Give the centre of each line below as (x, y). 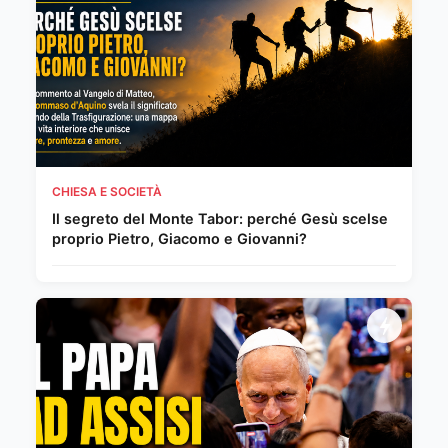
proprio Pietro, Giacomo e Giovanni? (179, 238)
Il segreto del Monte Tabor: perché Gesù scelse (220, 218)
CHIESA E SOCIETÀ (107, 191)
